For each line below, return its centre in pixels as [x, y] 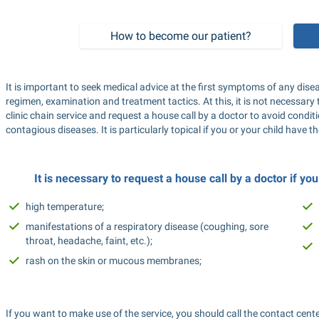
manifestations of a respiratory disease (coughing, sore [147, 226]
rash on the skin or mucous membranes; [114, 261]
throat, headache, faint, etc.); [89, 241]
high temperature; [65, 206]
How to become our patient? [181, 36]
